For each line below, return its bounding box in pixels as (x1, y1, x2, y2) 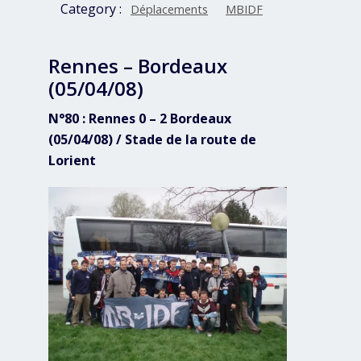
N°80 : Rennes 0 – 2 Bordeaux (48, 110, 231, 127)
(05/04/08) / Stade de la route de (48, 131, 256, 148)
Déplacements (131, 2, 208, 17)
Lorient (48, 151, 96, 169)
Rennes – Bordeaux (48, 52, 227, 79)
